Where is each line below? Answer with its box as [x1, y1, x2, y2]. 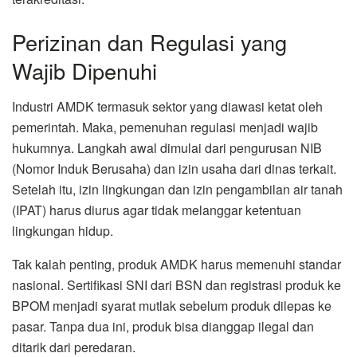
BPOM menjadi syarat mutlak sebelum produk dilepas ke [12, 296, 331, 315]
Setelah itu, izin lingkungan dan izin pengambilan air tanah [12, 179, 343, 198]
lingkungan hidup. [12, 221, 113, 240]
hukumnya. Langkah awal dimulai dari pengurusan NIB [12, 138, 322, 157]
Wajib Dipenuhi [12, 54, 157, 86]
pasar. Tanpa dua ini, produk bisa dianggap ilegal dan [12, 316, 314, 335]
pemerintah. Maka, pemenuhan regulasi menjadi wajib [12, 117, 318, 136]
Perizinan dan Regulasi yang [12, 25, 287, 57]
